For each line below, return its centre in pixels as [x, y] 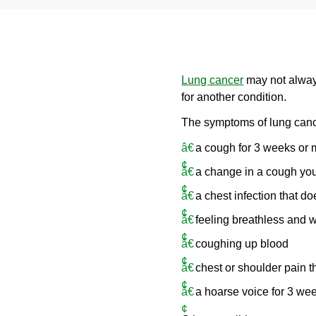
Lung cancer [213, 80]
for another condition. [234, 97]
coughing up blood [242, 244]
